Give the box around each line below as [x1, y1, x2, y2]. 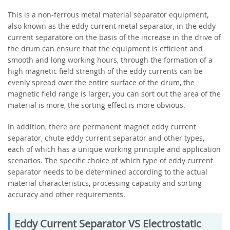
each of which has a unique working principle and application [8, 144, 221, 154]
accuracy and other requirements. [8, 189, 125, 199]
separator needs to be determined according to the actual [8, 166, 207, 177]
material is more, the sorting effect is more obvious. [8, 100, 185, 110]
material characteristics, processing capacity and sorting [8, 178, 202, 188]
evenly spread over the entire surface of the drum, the [8, 77, 195, 87]
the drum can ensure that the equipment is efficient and [8, 43, 203, 53]
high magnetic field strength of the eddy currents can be [8, 66, 203, 76]
